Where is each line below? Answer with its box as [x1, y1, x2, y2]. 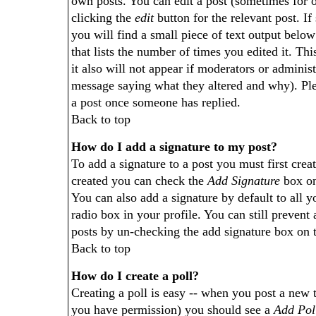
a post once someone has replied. [71, 95, 241, 109]
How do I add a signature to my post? [71, 140, 277, 154]
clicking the [71, 11, 135, 25]
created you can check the [71, 174, 207, 188]
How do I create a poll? [71, 269, 199, 283]
